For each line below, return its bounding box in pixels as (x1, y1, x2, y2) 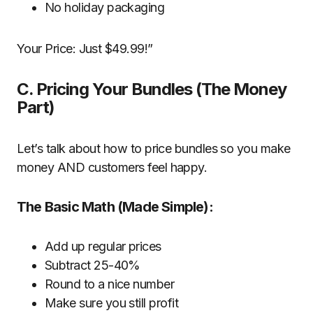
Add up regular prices (45, 239, 161, 254)
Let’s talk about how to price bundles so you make (17, 141, 291, 156)
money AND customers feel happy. (17, 160, 208, 175)
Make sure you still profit (45, 296, 178, 310)
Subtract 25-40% (45, 258, 140, 272)
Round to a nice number (45, 277, 175, 291)
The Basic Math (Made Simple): (17, 198, 213, 215)
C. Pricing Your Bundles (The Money (17, 79, 287, 99)
